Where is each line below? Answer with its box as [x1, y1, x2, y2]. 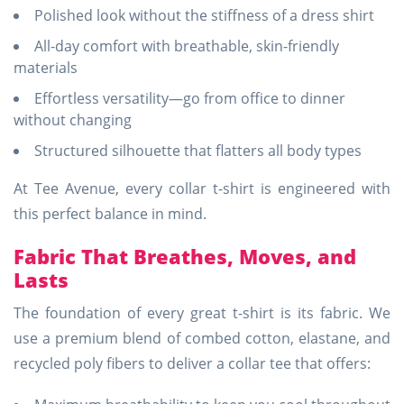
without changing [14, 110, 132, 130]
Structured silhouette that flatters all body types [34, 141, 362, 161]
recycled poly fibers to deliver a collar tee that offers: [14, 353, 371, 373]
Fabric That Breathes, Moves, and [14, 243, 356, 270]
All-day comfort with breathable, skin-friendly [34, 36, 339, 56]
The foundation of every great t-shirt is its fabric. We [14, 303, 390, 323]
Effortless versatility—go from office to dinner [34, 88, 345, 108]
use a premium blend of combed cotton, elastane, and [14, 328, 390, 348]
